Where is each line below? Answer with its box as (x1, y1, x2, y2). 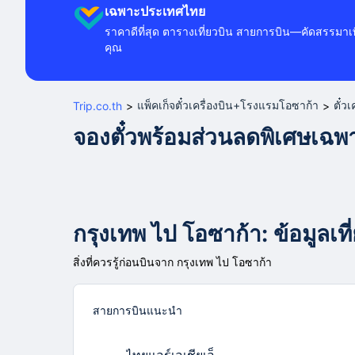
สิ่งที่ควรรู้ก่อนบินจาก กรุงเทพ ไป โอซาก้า (73, 255, 272, 269)
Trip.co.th (73, 98, 122, 113)
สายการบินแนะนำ (93, 303, 182, 317)
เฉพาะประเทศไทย (105, 3, 205, 19)
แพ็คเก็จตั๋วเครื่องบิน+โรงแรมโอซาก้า (137, 98, 319, 112)
